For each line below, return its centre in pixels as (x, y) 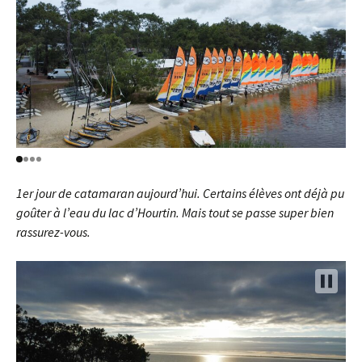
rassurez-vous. (53, 232)
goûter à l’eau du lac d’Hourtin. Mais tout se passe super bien (175, 213)
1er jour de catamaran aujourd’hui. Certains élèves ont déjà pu (180, 193)
